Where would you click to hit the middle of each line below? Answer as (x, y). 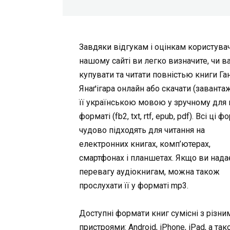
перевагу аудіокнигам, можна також (150, 171)
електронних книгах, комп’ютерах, (145, 144)
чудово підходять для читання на (142, 130)
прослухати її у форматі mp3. (134, 185)
